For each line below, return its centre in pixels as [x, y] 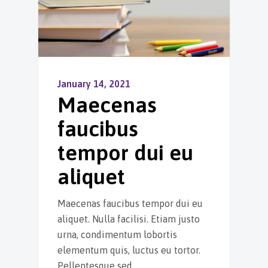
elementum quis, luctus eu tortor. [129, 250]
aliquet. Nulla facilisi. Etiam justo [129, 219]
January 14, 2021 [94, 84]
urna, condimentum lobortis [117, 235]
